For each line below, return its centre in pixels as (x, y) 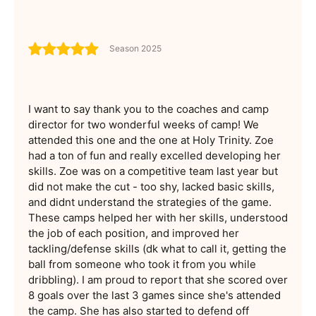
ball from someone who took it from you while (142, 264)
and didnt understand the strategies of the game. (150, 202)
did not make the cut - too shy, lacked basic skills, (151, 186)
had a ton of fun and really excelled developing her (154, 155)
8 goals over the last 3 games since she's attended (154, 295)
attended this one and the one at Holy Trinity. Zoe (151, 140)
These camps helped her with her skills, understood (158, 217)
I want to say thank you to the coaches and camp (148, 109)
